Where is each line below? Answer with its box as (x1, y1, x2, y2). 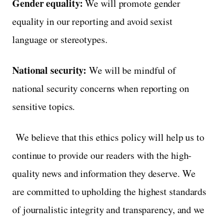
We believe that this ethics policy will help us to (12, 130, 204, 144)
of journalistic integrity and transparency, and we (12, 202, 204, 216)
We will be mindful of (87, 63, 176, 77)
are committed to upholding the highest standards (12, 184, 207, 198)
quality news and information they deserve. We (12, 166, 196, 180)
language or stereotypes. (12, 32, 108, 46)
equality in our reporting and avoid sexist (12, 14, 173, 28)
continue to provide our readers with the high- (12, 148, 192, 162)
